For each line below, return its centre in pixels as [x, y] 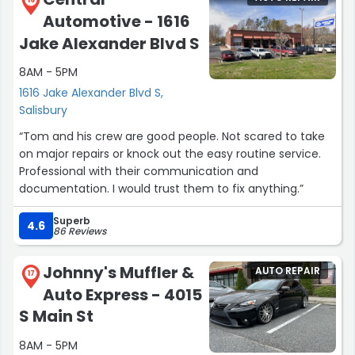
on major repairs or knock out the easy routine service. [170, 154]
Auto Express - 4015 [122, 294]
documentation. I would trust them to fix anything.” [161, 189]
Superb [72, 221]
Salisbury [43, 111]
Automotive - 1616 [116, 21]
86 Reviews [80, 231]
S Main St [56, 317]
